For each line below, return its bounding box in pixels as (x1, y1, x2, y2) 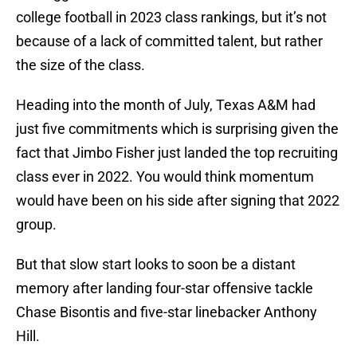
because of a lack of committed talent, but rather (16, 33, 323, 50)
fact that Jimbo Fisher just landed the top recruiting (16, 144, 338, 162)
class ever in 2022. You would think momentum (16, 168, 314, 186)
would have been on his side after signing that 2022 (16, 192, 339, 210)
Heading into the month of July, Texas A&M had (16, 96, 316, 114)
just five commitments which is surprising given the (16, 120, 339, 138)
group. (16, 216, 57, 233)
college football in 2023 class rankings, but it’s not (16, 9, 327, 26)
